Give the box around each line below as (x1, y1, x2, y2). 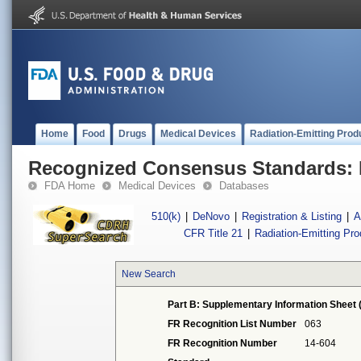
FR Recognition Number (168, 338, 278, 349)
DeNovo (193, 210, 230, 222)
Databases (219, 180, 269, 192)
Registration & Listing (242, 210, 342, 222)
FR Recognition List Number (168, 318, 297, 330)
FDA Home (44, 180, 95, 192)
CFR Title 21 (184, 227, 243, 239)
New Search (122, 268, 176, 280)
